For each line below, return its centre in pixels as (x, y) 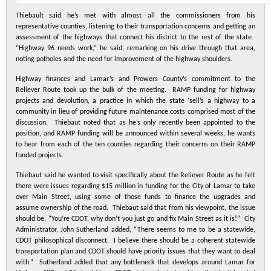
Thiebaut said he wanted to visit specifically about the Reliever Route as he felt (135, 175)
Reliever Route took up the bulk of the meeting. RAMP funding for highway (135, 90)
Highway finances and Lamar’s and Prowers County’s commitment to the (135, 79)
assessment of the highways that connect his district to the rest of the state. (135, 38)
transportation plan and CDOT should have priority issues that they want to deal (135, 252)
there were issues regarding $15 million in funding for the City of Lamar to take (135, 186)
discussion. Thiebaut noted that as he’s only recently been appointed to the (135, 123)
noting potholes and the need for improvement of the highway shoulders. (124, 59)
